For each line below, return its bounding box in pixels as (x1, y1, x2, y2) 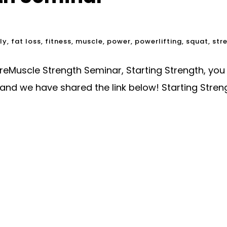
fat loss (11, 36, 41, 46)
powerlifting (135, 36, 182, 46)
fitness (45, 36, 71, 46)
